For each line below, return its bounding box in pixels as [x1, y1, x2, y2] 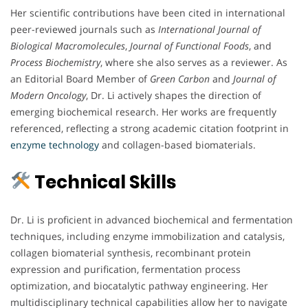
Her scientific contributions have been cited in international [10, 5, 285, 19]
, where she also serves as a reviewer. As [100, 55, 287, 69]
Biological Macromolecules [10, 38, 125, 52]
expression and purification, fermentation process [10, 262, 241, 276]
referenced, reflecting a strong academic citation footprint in [10, 121, 289, 135]
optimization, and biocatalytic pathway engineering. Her [10, 278, 268, 292]
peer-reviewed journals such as [10, 22, 158, 36]
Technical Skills [30, 169, 176, 195]
